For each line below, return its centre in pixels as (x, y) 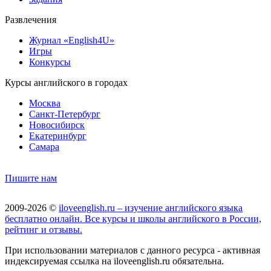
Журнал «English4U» (72, 40)
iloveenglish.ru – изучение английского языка (151, 207)
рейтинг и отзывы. (44, 229)
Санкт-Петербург (65, 114)
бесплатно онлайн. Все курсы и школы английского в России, (133, 218)
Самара (44, 146)
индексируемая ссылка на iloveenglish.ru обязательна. (114, 261)
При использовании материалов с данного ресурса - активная (132, 250)
